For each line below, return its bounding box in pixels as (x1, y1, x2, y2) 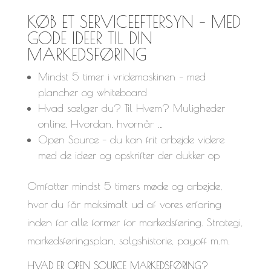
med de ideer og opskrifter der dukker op (38, 148, 220, 162)
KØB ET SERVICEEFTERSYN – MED (27, 11, 241, 31)
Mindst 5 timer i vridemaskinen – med (38, 70, 206, 83)
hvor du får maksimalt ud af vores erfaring (27, 197, 221, 211)
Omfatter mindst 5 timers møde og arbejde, (27, 179, 222, 192)
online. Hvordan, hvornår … (38, 117, 163, 130)
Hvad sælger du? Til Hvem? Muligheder (38, 101, 225, 114)
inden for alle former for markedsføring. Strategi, (27, 215, 243, 229)
